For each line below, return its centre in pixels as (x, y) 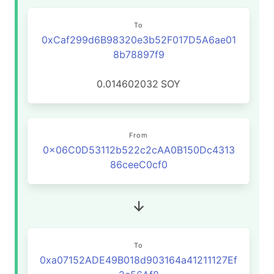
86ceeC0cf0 (139, 165)
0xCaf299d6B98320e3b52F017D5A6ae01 (139, 40)
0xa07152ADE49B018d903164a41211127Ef (139, 260)
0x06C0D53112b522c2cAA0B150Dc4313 (139, 150)
